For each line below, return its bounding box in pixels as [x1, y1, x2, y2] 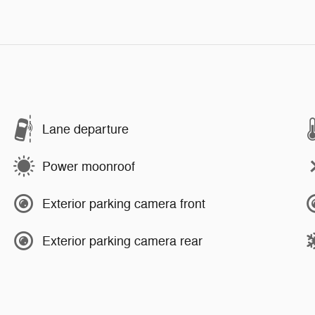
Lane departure [42, 121, 129, 137]
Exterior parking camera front [42, 195, 205, 212]
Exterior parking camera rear [42, 233, 202, 249]
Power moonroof [42, 158, 135, 174]
